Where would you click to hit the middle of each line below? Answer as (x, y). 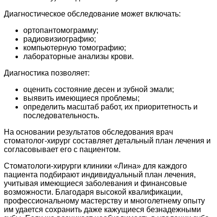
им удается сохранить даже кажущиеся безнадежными (102, 209)
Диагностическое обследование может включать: (92, 14)
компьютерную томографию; (75, 47)
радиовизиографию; (60, 39)
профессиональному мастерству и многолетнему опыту (104, 201)
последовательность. (61, 115)
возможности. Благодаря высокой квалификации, (93, 192)
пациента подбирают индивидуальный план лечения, (100, 174)
